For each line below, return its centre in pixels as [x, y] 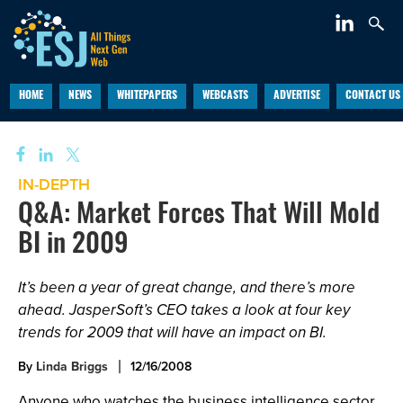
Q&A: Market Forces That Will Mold [199, 216]
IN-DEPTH [54, 184]
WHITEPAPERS [147, 96]
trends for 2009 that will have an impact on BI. [172, 332]
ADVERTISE [296, 96]
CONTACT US [372, 96]
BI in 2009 [73, 246]
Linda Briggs [72, 367]
